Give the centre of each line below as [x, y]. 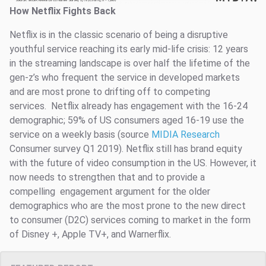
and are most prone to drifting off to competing [110, 91]
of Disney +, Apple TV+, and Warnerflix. [90, 234]
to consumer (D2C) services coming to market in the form [130, 220]
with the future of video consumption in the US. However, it [133, 163]
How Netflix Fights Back [63, 11]
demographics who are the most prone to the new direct [128, 205]
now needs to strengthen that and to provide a [107, 177]
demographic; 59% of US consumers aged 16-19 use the [127, 120]
